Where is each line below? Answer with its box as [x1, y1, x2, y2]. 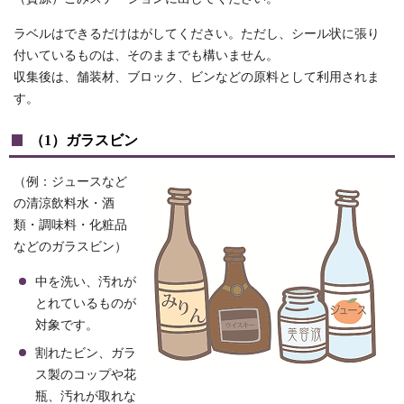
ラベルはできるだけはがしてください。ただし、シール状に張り [14, 27, 380, 41]
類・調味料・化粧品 [14, 218, 127, 233]
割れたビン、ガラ [35, 346, 136, 361]
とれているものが [35, 297, 136, 311]
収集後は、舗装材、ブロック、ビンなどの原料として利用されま [14, 70, 380, 85]
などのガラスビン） [14, 240, 127, 254]
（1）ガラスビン [30, 132, 138, 150]
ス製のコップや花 [35, 368, 136, 382]
